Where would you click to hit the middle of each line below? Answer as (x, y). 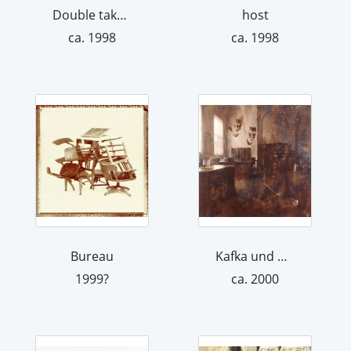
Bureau (92, 256)
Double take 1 (121, 15)
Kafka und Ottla (282, 256)
